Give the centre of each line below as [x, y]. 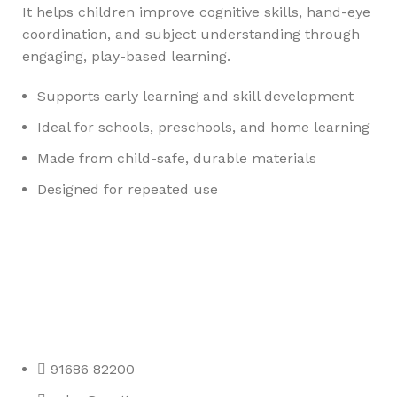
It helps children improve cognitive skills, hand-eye [196, 12]
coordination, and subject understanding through [191, 34]
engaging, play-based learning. [126, 56]
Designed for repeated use [128, 189]
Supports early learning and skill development [195, 96]
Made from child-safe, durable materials [177, 158]
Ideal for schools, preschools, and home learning [203, 127]
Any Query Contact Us [108, 299]
